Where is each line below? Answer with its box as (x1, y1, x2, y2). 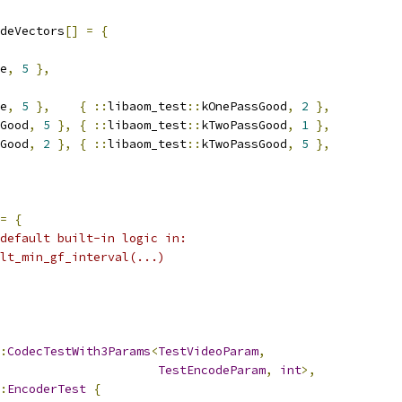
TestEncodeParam (158, 363, 266, 378)
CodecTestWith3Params (7, 344, 151, 359)
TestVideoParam (158, 344, 258, 359)
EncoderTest (7, 381, 86, 397)
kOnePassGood (201, 99, 287, 114)
